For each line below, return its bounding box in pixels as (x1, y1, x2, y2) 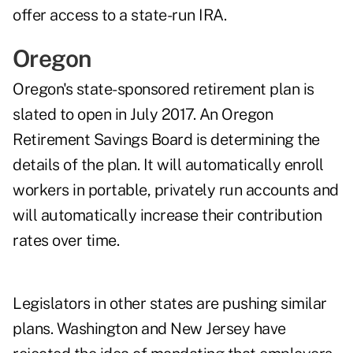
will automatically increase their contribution (13, 206, 321, 225)
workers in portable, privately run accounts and (13, 180, 339, 200)
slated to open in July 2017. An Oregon (13, 105, 273, 124)
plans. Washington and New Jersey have (13, 319, 286, 339)
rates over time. (13, 231, 119, 251)
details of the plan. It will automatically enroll (13, 155, 324, 175)
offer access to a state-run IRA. (13, 6, 226, 25)
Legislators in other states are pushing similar (13, 294, 327, 314)
